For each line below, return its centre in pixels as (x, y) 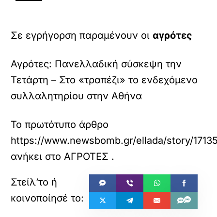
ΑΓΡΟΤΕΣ (86, 156)
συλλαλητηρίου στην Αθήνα (77, 96)
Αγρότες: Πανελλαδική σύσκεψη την (96, 64)
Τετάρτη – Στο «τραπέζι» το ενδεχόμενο (104, 80)
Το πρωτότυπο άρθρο (60, 124)
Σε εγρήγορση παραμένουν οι (82, 35)
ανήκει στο (38, 156)
